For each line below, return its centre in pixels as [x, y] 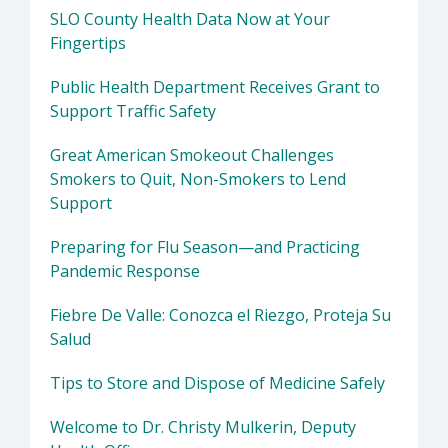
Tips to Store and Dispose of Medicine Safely [217, 383]
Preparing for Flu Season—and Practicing [205, 247]
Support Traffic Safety [133, 111]
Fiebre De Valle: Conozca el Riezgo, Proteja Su [220, 315]
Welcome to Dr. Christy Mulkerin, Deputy [203, 427]
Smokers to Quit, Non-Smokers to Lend [198, 179]
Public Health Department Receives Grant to [215, 87]
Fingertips [88, 43]
